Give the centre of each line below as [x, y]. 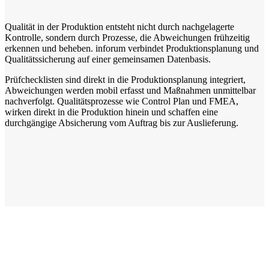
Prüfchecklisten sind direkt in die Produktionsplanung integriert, [125, 80]
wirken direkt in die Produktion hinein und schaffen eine [111, 112]
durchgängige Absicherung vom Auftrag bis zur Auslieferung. [122, 123]
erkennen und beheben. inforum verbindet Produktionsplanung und [132, 49]
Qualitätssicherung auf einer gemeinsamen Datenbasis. [108, 59]
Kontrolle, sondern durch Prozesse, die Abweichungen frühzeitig [127, 38]
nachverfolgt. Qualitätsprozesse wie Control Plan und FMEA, [122, 101]
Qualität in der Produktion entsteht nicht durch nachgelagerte [119, 27]
